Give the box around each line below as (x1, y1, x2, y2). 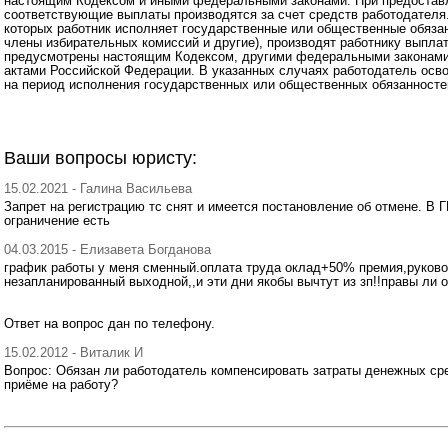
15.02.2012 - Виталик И (4, 345, 143, 360)
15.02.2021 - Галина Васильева (4, 181, 192, 196)
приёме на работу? (4, 377, 118, 392)
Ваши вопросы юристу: (4, 148, 197, 168)
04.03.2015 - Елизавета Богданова (4, 242, 211, 257)
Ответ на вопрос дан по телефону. (4, 316, 215, 331)
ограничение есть (4, 213, 110, 228)
